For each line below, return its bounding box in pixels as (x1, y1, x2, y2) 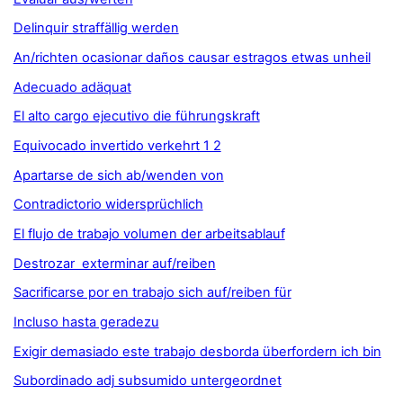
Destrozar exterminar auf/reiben (13, 255, 216, 272)
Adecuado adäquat (13, 78, 131, 95)
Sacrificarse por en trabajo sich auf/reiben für (13, 284, 291, 301)
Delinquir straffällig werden (13, 20, 179, 37)
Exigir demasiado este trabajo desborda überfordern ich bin (13, 343, 381, 360)
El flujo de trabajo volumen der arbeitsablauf (13, 226, 285, 243)
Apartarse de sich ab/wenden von (13, 166, 224, 184)
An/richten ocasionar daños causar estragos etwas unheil (13, 49, 371, 67)
